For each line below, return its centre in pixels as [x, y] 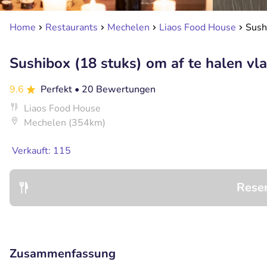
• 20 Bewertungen [115, 89]
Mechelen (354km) [65, 123]
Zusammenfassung [63, 254]
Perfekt [58, 89]
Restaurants [72, 27]
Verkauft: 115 [41, 151]
